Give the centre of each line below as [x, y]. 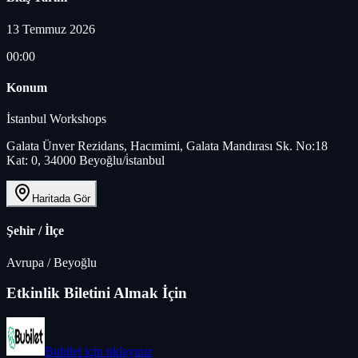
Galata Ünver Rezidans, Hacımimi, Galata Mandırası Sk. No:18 [167, 146]
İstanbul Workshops [56, 119]
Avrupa [25, 262]
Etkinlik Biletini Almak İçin [97, 293]
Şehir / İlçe [35, 231]
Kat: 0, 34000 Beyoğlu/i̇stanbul [86, 161]
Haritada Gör [61, 199]
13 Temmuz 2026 [51, 29]
